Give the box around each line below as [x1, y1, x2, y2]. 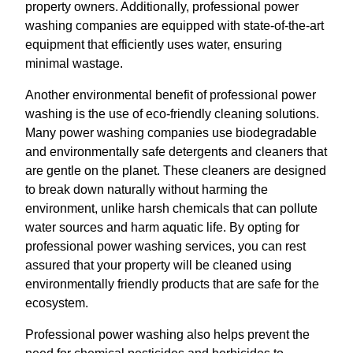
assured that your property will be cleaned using [25, 258, 292, 272]
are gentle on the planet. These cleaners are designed [25, 163, 326, 177]
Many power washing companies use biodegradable [25, 125, 317, 139]
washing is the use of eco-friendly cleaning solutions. [25, 106, 319, 121]
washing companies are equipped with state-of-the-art [25, 18, 324, 32]
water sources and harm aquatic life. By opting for [25, 220, 299, 234]
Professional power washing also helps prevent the [25, 327, 310, 341]
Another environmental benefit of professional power [25, 87, 316, 102]
